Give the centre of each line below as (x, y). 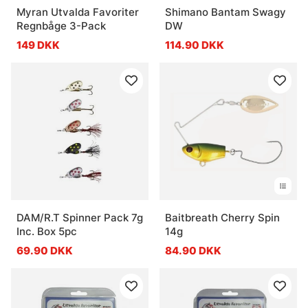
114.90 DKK (195, 45)
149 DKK (38, 45)
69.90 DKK (45, 250)
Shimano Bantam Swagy (225, 12)
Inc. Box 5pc (47, 231)
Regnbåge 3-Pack (61, 25)
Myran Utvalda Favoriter (78, 12)
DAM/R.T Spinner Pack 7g (80, 217)
